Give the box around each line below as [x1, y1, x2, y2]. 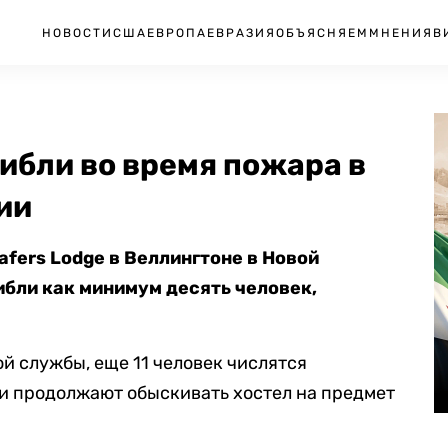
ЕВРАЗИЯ [207, 25, 276, 40]
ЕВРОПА [147, 25, 207, 40]
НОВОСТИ [42, 25, 113, 40]
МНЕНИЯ [369, 25, 433, 40]
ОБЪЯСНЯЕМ [276, 25, 369, 40]
